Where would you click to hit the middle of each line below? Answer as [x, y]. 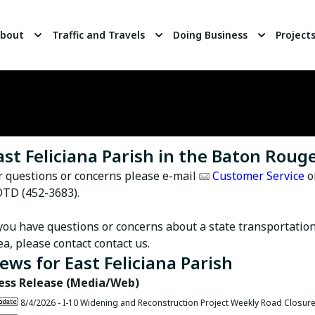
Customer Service [258, 176]
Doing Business [210, 35]
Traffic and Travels [98, 35]
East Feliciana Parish [149, 263]
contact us [121, 243]
